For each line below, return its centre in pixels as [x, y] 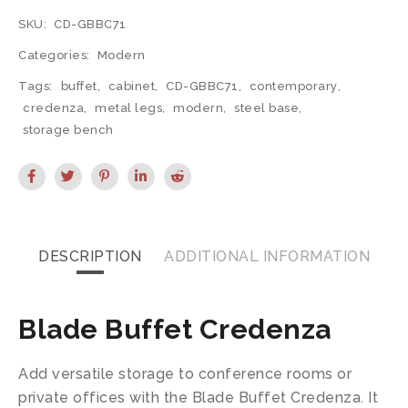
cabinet [131, 86]
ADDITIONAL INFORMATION [267, 256]
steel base [266, 108]
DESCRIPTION [90, 256]
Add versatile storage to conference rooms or [185, 374]
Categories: [54, 55]
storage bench [68, 130]
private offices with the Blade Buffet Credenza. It [198, 398]
